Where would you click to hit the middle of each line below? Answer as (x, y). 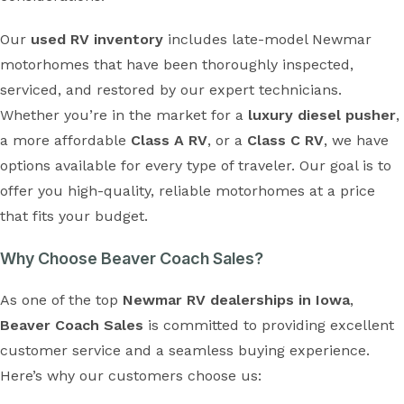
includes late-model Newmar (267, 39)
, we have (356, 140)
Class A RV (169, 140)
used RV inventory (97, 39)
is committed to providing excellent (269, 325)
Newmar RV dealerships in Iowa (236, 300)
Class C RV (285, 140)
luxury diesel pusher (322, 115)
